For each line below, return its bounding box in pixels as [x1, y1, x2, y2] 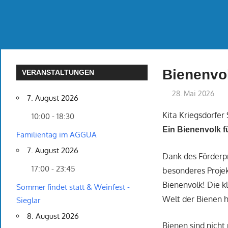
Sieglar [16, 195, 40, 206]
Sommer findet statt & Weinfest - [16, 182, 130, 192]
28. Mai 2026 [172, 89, 215, 98]
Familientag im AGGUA [16, 130, 97, 140]
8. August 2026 [27, 211, 79, 221]
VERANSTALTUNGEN [22, 68, 95, 77]
